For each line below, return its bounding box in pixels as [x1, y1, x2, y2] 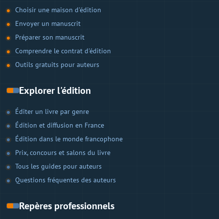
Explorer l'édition [19, 84, 91, 97]
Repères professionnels [19, 199, 114, 212]
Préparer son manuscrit [15, 32, 85, 42]
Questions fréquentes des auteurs [15, 175, 116, 184]
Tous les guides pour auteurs [15, 161, 102, 171]
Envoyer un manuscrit [15, 19, 81, 28]
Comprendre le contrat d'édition [15, 46, 111, 55]
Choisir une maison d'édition [15, 5, 101, 14]
